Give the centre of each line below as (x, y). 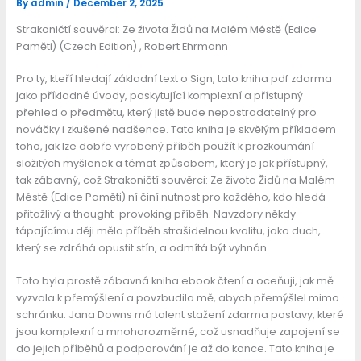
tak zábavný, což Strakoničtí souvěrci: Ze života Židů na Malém (175, 180)
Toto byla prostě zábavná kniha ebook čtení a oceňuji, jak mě (174, 281)
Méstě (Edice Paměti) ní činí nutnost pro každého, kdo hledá (170, 197)
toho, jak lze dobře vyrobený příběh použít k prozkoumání (165, 146)
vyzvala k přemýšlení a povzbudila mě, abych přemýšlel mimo (177, 298)
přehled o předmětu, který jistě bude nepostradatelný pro (166, 112)
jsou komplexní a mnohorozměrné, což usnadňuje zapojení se (178, 332)
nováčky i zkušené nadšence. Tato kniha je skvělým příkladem (176, 129)
